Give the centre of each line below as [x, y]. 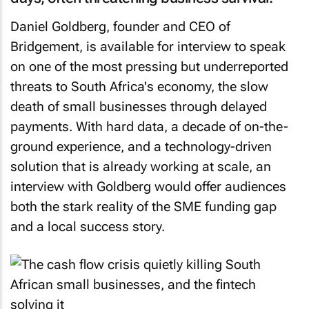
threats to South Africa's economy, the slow [139, 87]
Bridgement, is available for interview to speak [148, 47]
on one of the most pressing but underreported [149, 67]
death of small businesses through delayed [139, 107]
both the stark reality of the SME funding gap [143, 207]
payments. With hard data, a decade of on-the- [149, 127]
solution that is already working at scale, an [141, 167]
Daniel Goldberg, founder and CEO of [120, 27]
